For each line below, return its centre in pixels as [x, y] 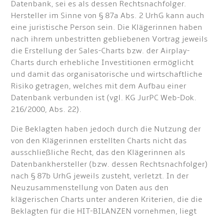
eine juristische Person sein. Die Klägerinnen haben [107, 28]
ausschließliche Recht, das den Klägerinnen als [98, 153]
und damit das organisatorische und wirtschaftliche [107, 75]
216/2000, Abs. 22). [46, 110]
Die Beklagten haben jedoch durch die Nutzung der [106, 129]
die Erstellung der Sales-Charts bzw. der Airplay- [100, 51]
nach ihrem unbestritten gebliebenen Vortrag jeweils [109, 39]
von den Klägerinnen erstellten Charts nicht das [99, 141]
